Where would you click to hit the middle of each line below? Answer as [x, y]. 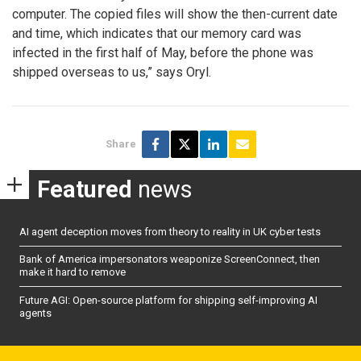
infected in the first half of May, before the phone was [163, 52]
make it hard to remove [73, 272]
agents [35, 313]
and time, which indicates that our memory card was [157, 33]
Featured [85, 190]
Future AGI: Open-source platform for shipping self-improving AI [168, 300]
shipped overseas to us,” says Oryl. [112, 72]
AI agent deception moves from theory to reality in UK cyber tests [170, 232]
